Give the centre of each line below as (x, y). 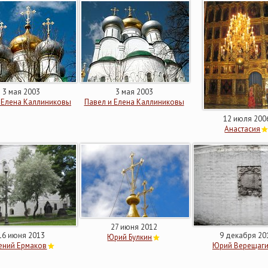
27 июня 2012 (134, 227)
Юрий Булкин (130, 237)
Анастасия (243, 129)
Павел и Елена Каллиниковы (134, 102)
